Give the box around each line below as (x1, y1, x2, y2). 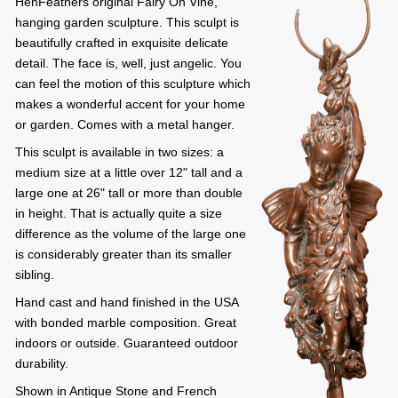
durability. (15, 356, 68, 371)
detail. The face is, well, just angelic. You (15, 56, 242, 71)
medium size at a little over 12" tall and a (15, 165, 243, 180)
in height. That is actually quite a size (15, 206, 222, 221)
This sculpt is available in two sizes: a (15, 145, 224, 160)
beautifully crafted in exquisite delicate (15, 36, 228, 51)
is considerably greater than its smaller (15, 247, 232, 262)
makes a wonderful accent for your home (15, 97, 245, 112)
